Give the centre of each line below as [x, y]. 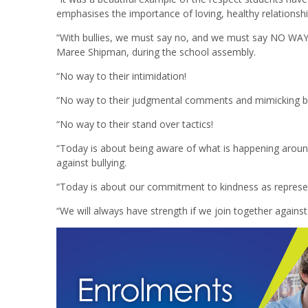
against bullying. [91, 162]
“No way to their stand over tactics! [135, 124]
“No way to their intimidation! [121, 76]
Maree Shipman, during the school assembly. [156, 52]
